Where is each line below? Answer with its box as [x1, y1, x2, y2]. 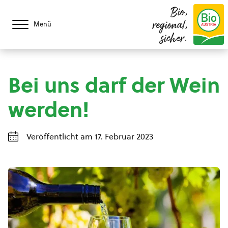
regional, [153, 18, 187, 34]
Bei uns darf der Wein [8, 71, 220, 100]
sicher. [161, 31, 187, 47]
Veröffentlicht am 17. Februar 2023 [26, 131, 153, 142]
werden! [8, 95, 89, 124]
